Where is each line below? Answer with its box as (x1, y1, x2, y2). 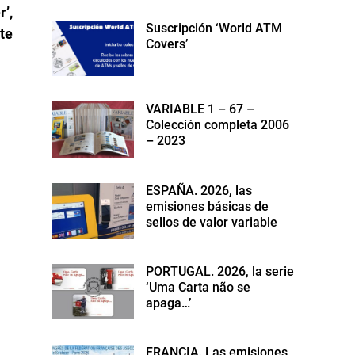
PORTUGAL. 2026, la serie (146, 263, 295, 279)
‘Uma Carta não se (146, 279, 251, 295)
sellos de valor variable (146, 214, 278, 230)
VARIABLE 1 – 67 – (146, 101, 255, 117)
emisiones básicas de (146, 198, 269, 214)
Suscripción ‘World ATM (146, 21, 283, 36)
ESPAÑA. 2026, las (146, 182, 253, 198)
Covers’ (146, 36, 189, 52)
